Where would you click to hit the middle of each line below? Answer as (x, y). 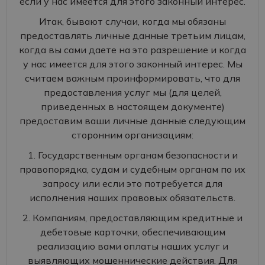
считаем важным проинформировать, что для (132, 78)
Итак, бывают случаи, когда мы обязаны (132, 21)
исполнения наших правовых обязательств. (132, 198)
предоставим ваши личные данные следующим (132, 121)
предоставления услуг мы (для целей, (132, 92)
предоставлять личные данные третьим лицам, (132, 35)
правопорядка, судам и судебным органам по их (132, 169)
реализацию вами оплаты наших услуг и (132, 246)
